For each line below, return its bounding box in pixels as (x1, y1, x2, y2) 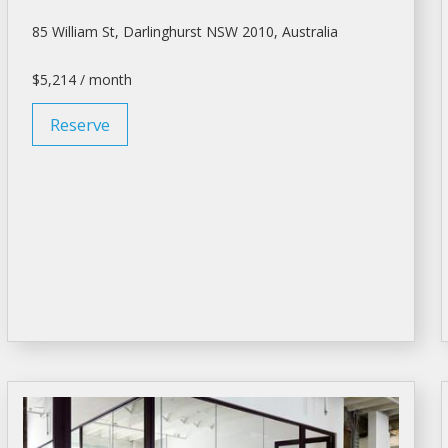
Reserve (49, 112, 110, 136)
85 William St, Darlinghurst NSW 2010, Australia (31, 21, 338, 41)
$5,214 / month (31, 69, 132, 89)
